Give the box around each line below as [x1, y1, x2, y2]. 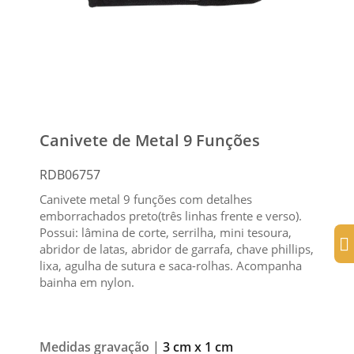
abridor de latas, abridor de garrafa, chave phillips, [40, 241, 314, 258]
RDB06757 [40, 166, 100, 184]
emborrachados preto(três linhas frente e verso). [40, 208, 302, 224]
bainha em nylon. [40, 274, 134, 291]
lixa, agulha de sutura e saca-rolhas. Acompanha [40, 258, 302, 274]
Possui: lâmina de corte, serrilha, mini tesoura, [40, 224, 292, 241]
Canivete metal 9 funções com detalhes [40, 191, 252, 208]
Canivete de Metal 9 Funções [40, 130, 260, 152]
